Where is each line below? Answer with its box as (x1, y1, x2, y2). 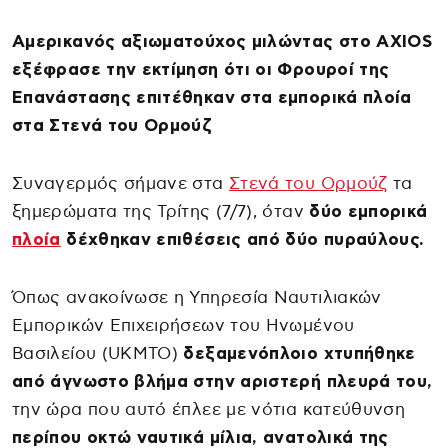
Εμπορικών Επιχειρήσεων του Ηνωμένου (12, 316, 355, 334)
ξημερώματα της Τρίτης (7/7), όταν (12, 202, 304, 220)
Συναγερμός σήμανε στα (12, 174, 229, 192)
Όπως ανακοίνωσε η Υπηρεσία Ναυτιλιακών (12, 288, 382, 306)
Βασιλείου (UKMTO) (12, 344, 179, 362)
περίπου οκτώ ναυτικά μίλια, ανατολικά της (12, 428, 389, 446)
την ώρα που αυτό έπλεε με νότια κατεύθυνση (12, 400, 406, 418)
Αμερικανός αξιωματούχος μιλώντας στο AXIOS (12, 32, 433, 50)
